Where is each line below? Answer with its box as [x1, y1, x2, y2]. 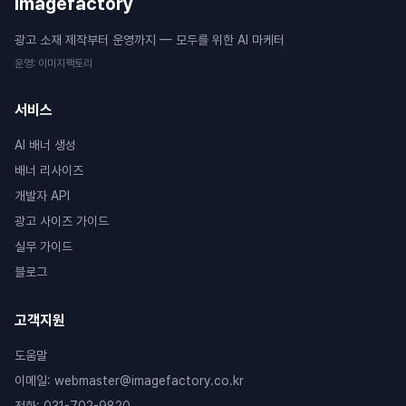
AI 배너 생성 [14, 138, 76, 152]
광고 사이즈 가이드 [14, 214, 109, 228]
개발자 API [14, 188, 70, 203]
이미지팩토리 [38, 57, 92, 70]
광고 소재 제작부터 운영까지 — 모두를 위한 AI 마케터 [14, 33, 285, 47]
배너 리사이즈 [14, 163, 83, 178]
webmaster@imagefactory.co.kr [54, 373, 244, 388]
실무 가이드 [14, 239, 72, 254]
